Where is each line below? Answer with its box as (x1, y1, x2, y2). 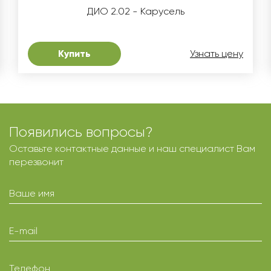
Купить (58, 48, 91, 60)
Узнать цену (190, 48, 243, 60)
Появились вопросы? (9, 123, 153, 141)
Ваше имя (9, 188, 54, 200)
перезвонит (9, 156, 64, 168)
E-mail (9, 225, 38, 237)
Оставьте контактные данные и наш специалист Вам (9, 143, 255, 155)
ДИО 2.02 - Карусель (87, 5, 184, 18)
